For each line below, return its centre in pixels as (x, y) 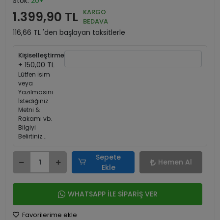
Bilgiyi (27, 127)
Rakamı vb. (35, 119)
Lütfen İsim (34, 74)
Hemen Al (175, 162)
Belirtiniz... (32, 136)
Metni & (29, 110)
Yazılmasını (36, 92)
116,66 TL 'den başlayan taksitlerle (69, 32)
